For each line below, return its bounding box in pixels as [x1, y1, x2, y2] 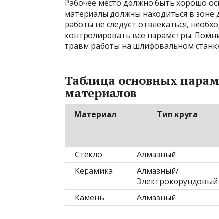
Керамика [75, 165, 113, 176]
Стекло [75, 149, 102, 160]
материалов [65, 85, 137, 101]
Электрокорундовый [137, 176, 218, 187]
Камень [75, 192, 104, 203]
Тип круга [157, 109, 197, 120]
